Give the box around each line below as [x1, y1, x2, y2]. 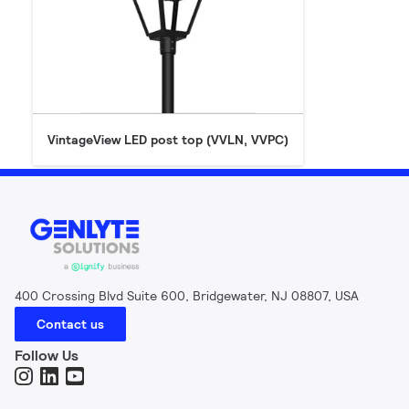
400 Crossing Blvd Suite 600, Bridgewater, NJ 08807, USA [15, 288, 359, 305]
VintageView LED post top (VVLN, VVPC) [47, 131, 288, 148]
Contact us [37, 316, 104, 333]
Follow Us [15, 346, 79, 366]
